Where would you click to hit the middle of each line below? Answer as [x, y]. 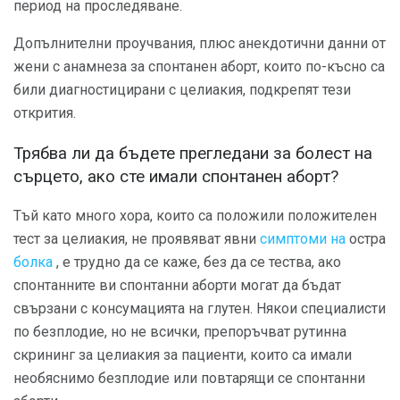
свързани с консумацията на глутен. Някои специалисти [200, 309]
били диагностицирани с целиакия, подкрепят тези [182, 90]
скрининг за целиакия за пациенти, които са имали [183, 355]
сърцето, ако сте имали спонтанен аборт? [176, 176]
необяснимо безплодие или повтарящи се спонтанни [189, 379]
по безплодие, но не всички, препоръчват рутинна [180, 332]
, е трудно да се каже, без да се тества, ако [197, 262]
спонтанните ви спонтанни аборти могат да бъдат [177, 286]
